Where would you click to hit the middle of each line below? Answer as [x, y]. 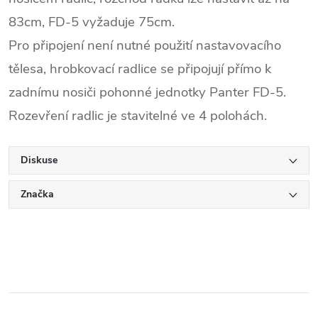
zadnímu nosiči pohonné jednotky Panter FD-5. [147, 92]
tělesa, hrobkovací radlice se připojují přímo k [140, 68]
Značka [37, 194]
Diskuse [39, 160]
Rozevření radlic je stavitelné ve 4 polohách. [138, 115]
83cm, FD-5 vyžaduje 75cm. [92, 22]
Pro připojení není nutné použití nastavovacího [145, 45]
